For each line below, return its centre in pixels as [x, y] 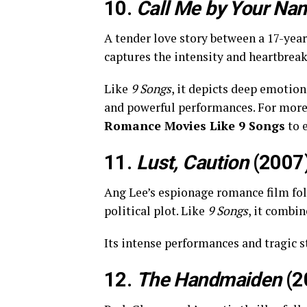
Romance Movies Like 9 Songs [195, 126]
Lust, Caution [192, 162]
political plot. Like [156, 211]
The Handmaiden [209, 280]
